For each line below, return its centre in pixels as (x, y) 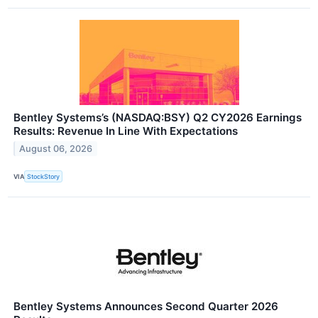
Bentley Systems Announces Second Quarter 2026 (146, 306)
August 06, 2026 (56, 149)
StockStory (44, 176)
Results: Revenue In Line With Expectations (126, 131)
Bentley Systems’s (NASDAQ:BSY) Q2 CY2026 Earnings (158, 118)
